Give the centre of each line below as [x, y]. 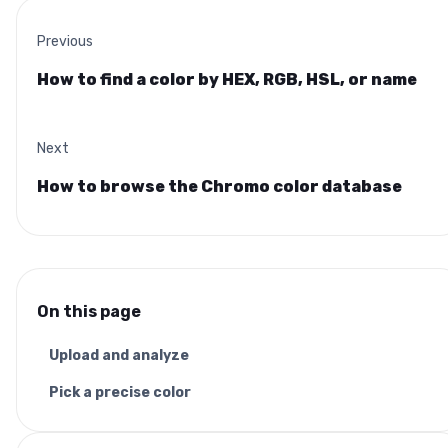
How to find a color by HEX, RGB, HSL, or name [227, 80]
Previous [65, 42]
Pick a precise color [120, 393]
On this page [89, 312]
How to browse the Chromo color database [219, 187]
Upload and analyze [119, 356]
